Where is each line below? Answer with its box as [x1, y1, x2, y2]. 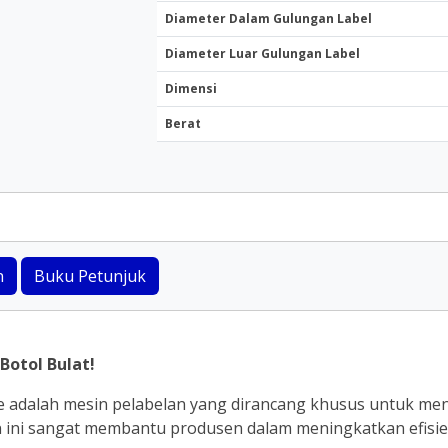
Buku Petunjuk [34, 265, 146, 287]
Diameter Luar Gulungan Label [164, 45, 360, 62]
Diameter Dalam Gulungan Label [164, 10, 372, 27]
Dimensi [164, 80, 217, 97]
